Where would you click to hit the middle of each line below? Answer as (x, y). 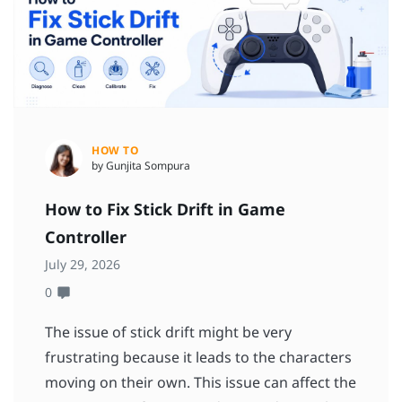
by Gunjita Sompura (141, 166)
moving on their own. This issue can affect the (201, 383)
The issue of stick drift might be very (168, 332)
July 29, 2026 (83, 265)
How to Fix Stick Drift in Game (165, 210)
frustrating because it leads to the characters (198, 358)
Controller (88, 237)
